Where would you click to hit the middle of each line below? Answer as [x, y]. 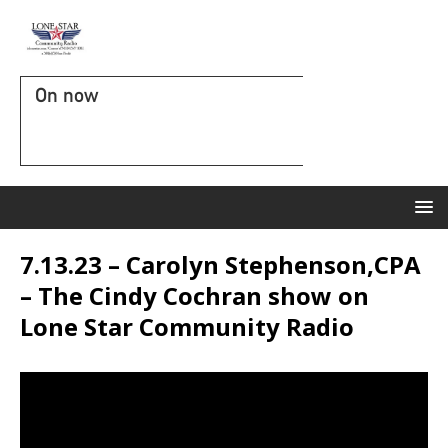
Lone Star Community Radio [187, 326]
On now [66, 95]
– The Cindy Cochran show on [194, 295]
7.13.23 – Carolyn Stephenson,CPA [220, 264]
